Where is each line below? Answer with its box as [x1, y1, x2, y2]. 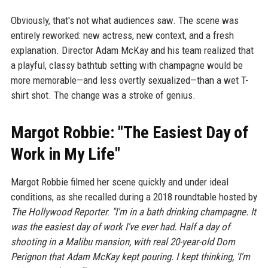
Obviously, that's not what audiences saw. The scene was [10, 14, 239, 27]
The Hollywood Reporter [10, 206, 108, 218]
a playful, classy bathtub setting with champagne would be [10, 59, 243, 72]
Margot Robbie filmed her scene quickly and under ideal [10, 176, 229, 188]
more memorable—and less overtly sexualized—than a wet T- [10, 74, 248, 87]
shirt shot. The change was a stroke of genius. [10, 89, 196, 102]
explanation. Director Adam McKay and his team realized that [10, 44, 254, 57]
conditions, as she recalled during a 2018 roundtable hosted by [10, 191, 257, 203]
